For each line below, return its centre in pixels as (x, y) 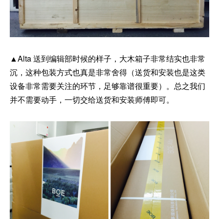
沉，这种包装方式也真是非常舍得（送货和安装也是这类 (108, 72)
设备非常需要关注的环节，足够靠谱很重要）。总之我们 (108, 86)
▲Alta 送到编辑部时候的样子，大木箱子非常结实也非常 (108, 58)
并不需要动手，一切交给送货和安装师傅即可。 (92, 99)
